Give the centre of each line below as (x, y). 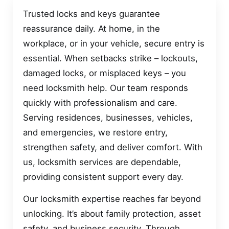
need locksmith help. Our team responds (106, 88)
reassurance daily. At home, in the (91, 29)
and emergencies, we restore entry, (95, 132)
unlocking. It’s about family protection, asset (112, 214)
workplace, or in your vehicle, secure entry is (114, 43)
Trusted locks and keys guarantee (91, 14)
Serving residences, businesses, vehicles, (108, 118)
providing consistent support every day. (103, 177)
